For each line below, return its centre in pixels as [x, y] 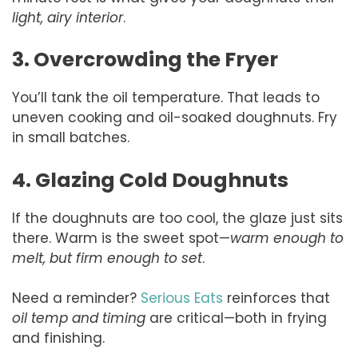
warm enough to [287, 238]
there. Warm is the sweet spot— [121, 238]
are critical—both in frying [236, 318]
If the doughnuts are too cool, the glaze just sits [177, 218]
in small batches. [71, 138]
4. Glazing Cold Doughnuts [150, 180]
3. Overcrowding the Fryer [145, 60]
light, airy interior [68, 17]
